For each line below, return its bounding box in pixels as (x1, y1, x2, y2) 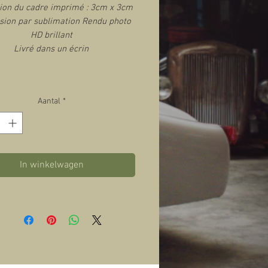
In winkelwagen (19, 159, 84, 172)
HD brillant (30, 30, 72, 41)
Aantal (37, 96, 60, 107)
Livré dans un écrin (14, 44, 89, 55)
